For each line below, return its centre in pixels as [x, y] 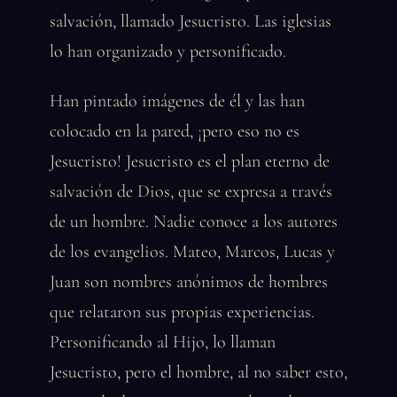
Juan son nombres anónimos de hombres [189, 282]
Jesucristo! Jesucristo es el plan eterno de [190, 161]
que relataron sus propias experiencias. [182, 312]
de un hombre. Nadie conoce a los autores [194, 222]
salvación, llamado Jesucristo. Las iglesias [191, 21]
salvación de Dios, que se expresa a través [191, 191]
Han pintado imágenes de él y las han [177, 101]
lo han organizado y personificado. [168, 51]
